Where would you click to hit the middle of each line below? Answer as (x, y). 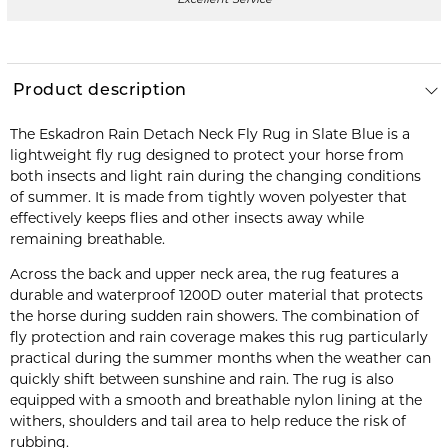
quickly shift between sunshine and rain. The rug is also (201, 379)
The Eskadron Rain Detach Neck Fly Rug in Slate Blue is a (209, 134)
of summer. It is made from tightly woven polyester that (208, 197)
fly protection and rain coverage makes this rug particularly (218, 337)
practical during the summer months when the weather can (220, 358)
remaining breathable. (87, 239)
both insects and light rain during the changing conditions (215, 176)
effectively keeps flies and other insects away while (186, 218)
